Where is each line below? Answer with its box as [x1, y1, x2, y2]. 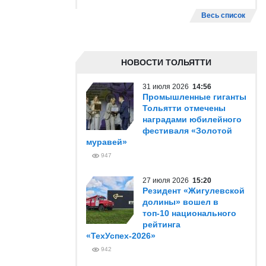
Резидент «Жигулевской [142, 186, 245, 195]
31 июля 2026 [142, 83, 192, 91]
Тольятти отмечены [142, 103, 226, 113]
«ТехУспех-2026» [86, 231, 156, 240]
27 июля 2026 [142, 176, 192, 185]
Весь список [201, 11, 245, 20]
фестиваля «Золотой [142, 126, 232, 135]
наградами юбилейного [142, 115, 242, 124]
